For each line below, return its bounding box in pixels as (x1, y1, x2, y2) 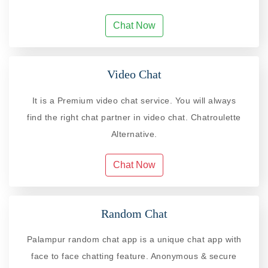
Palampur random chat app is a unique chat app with (26, 234, 242, 244)
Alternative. (111, 129, 157, 139)
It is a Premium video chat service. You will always (32, 95, 236, 105)
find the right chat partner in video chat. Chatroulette (27, 112, 241, 122)
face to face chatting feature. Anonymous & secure (31, 251, 237, 261)
